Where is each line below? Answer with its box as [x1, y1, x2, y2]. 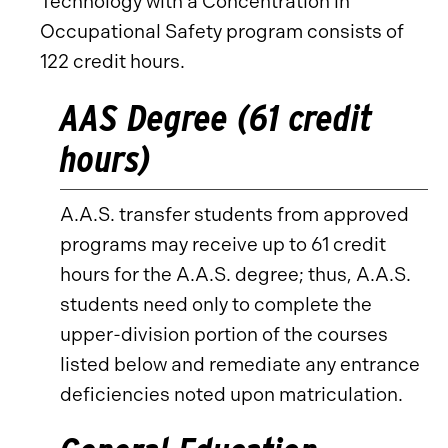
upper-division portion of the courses [60, 323, 388, 346]
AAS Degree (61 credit [60, 95, 372, 140]
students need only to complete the [60, 293, 372, 316]
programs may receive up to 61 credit [60, 233, 386, 256]
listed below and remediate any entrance [60, 353, 420, 376]
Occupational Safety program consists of [40, 20, 404, 43]
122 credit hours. [40, 50, 189, 73]
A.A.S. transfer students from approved [60, 203, 409, 226]
